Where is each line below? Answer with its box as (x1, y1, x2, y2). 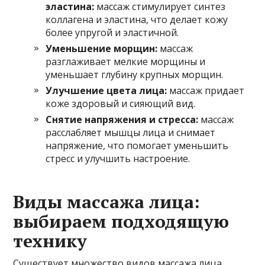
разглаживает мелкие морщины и (46, 55, 206, 69)
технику (13, 229, 88, 253)
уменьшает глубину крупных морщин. (46, 68, 224, 82)
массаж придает (167, 84, 245, 98)
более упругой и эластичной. (46, 26, 179, 40)
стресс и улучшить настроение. (46, 152, 190, 166)
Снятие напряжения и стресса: (46, 113, 199, 127)
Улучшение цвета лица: (46, 84, 167, 98)
